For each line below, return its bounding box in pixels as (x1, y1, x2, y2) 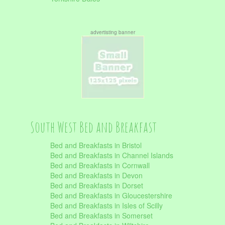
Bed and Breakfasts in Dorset (50, 180, 143, 190)
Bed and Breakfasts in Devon (50, 170, 143, 180)
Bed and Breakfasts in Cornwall (50, 160, 150, 170)
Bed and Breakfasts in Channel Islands (50, 150, 173, 160)
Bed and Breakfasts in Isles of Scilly (50, 200, 163, 210)
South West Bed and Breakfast (30, 118, 157, 136)
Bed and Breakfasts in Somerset (50, 210, 153, 220)
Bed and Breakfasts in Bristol (50, 140, 142, 150)
